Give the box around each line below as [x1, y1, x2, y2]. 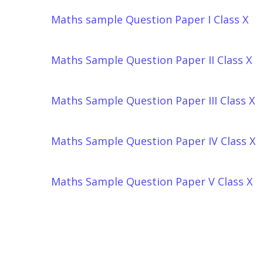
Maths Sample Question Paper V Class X [51, 174, 252, 188]
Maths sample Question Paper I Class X [51, 12, 248, 26]
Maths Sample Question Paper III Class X [51, 93, 255, 107]
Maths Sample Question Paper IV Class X [51, 134, 255, 148]
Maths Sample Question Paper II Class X [51, 53, 252, 67]
